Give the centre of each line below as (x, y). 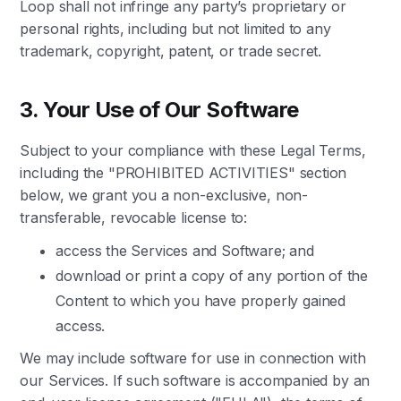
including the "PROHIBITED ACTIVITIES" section (183, 173)
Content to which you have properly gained (201, 301)
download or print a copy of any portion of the (212, 276)
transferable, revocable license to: (134, 218)
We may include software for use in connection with (193, 358)
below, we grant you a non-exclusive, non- (164, 195)
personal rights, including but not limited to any (175, 29)
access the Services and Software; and (185, 251)
